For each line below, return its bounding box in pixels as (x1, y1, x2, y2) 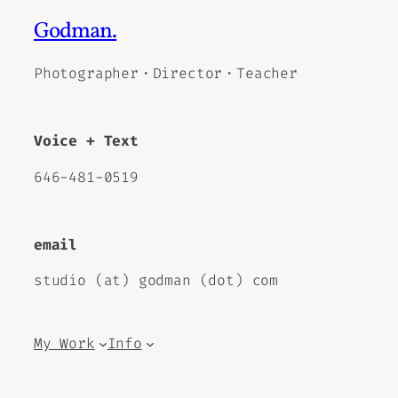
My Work (34, 333, 95, 353)
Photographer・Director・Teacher (34, 63, 298, 83)
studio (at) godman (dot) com (34, 271, 278, 291)
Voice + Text (34, 131, 139, 151)
